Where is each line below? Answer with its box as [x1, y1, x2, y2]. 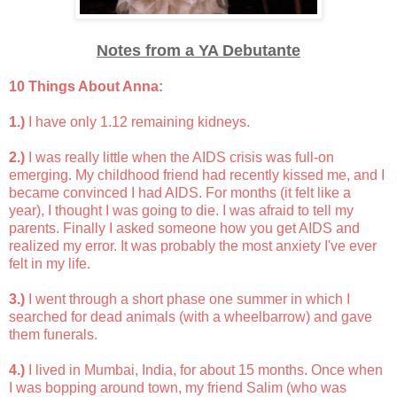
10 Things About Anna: [9, 79, 167, 95]
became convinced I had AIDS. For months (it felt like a [9, 185, 351, 201]
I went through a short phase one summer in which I [25, 292, 350, 307]
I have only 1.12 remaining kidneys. [25, 114, 250, 130]
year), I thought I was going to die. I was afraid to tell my [9, 203, 354, 219]
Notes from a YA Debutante [97, 42, 300, 60]
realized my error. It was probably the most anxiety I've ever [9, 238, 377, 254]
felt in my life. [9, 256, 90, 272]
